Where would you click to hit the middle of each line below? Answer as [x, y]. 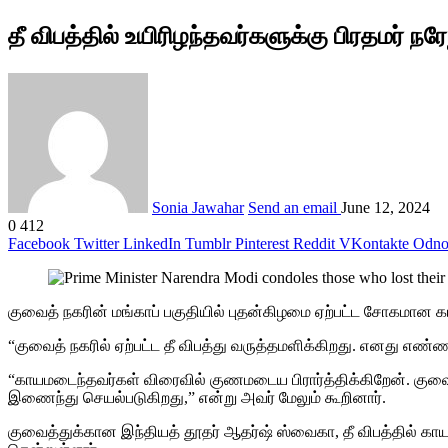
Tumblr [208, 243]
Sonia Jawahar [198, 207]
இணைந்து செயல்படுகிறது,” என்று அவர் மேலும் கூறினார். [197, 397]
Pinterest [262, 243]
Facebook [39, 243]
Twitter [96, 243]
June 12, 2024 [385, 207]
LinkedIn [152, 243]
